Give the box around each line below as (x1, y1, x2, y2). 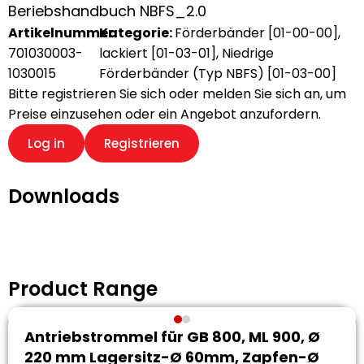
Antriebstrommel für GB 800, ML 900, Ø (24, 327, 320, 347)
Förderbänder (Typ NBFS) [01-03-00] (99, 64, 337, 83)
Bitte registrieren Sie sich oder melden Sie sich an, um (8, 84, 346, 103)
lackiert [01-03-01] (99, 44, 217, 63)
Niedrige (222, 44, 275, 63)
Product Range (8, 275, 158, 302)
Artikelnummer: (8, 24, 117, 42)
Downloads (8, 183, 119, 210)
